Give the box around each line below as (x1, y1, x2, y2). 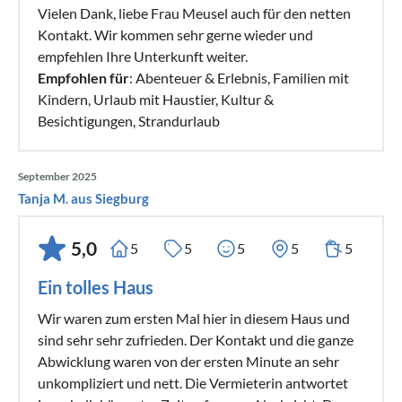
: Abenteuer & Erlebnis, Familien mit (129, 68, 349, 86)
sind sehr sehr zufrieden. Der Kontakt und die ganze (38, 330, 354, 348)
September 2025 (18, 169, 97, 183)
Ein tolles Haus (38, 275, 153, 298)
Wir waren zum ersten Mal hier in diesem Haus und (38, 309, 350, 327)
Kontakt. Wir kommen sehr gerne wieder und (38, 25, 313, 43)
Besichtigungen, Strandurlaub (38, 111, 220, 129)
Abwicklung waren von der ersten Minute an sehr (38, 352, 339, 370)
